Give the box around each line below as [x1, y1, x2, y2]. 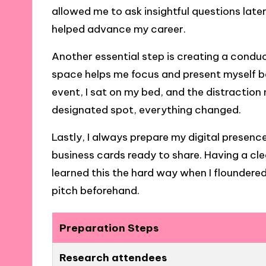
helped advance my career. [52, 22, 186, 36]
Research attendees [59, 251, 167, 264]
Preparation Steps [59, 221, 159, 235]
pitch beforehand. [52, 184, 140, 198]
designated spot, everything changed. [52, 103, 242, 116]
